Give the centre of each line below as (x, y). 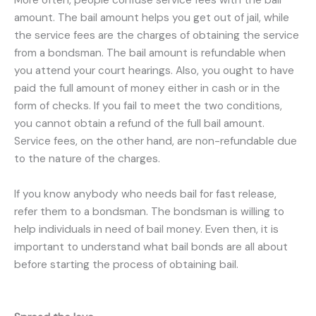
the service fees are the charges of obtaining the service (157, 36)
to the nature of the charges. (87, 159)
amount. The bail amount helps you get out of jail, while (152, 18)
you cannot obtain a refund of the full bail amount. (139, 124)
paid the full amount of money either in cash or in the (147, 89)
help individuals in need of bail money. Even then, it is (146, 229)
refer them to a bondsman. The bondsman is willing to (149, 211)
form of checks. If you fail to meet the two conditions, (148, 106)
